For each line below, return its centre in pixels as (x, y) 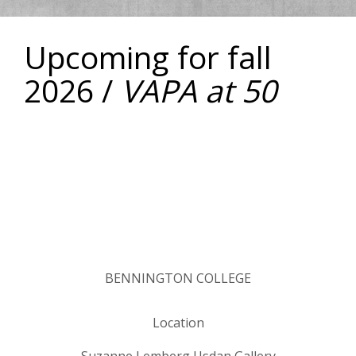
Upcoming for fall (148, 57)
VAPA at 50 (199, 91)
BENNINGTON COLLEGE (178, 279)
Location (178, 323)
